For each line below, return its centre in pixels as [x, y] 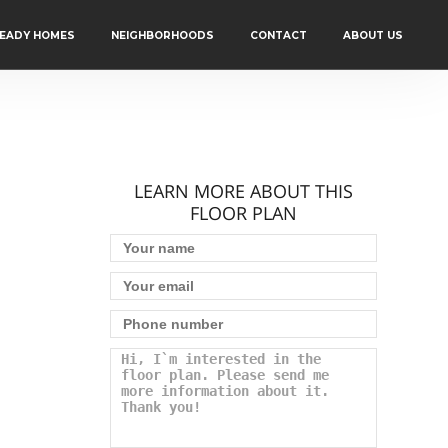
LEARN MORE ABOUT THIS [244, 191]
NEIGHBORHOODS [162, 35]
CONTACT [278, 35]
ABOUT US [373, 35]
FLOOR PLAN [244, 213]
